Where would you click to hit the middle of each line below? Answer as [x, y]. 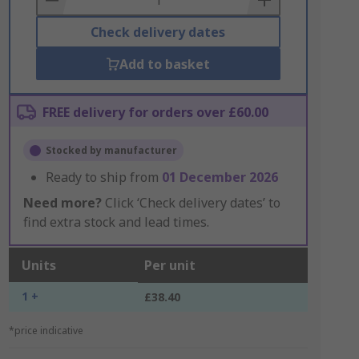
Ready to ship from [103, 177]
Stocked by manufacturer [111, 150]
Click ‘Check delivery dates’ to [191, 203]
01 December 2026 [220, 177]
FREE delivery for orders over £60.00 [155, 112]
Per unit [169, 265]
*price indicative [46, 331]
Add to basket [164, 64]
